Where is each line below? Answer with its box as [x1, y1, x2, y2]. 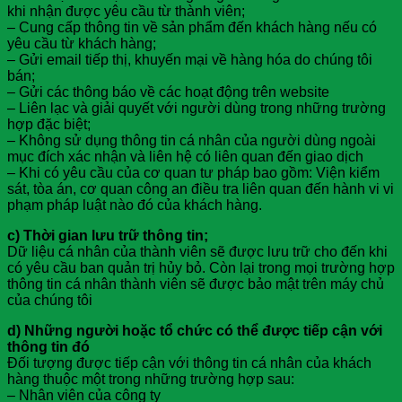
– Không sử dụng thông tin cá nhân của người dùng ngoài [7, 133, 376, 149]
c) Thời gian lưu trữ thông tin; [7, 228, 208, 244]
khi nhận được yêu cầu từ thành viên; [7, 4, 245, 20]
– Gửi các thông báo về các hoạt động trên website [7, 84, 329, 100]
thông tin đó [7, 339, 90, 355]
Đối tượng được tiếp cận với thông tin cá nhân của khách [7, 355, 371, 371]
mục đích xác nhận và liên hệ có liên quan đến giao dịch [7, 149, 363, 165]
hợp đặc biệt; [7, 117, 91, 133]
